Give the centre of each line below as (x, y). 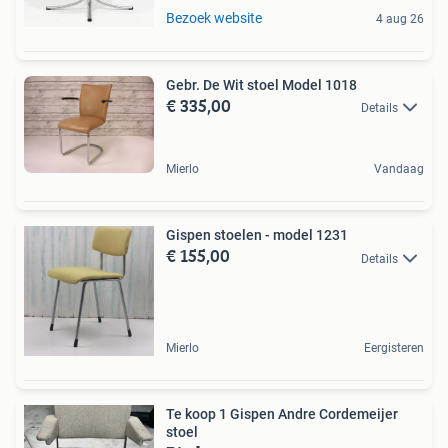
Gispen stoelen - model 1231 (257, 235)
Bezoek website (214, 17)
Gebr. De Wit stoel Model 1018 (261, 84)
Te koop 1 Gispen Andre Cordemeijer (282, 414)
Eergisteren (394, 348)
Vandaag (399, 169)
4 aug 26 (400, 18)
